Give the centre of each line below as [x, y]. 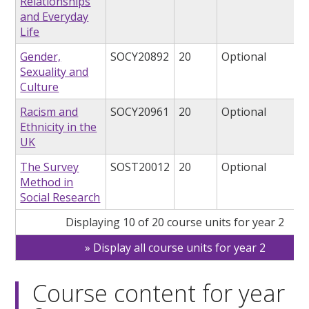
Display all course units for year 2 [179, 248]
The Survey [50, 167]
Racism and [49, 112]
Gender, [41, 57]
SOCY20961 [140, 112]
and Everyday [54, 17]
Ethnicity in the [59, 127]
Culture [40, 87]
